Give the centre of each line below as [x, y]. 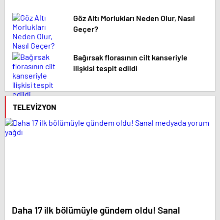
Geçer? [86, 29]
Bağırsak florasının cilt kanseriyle [130, 57]
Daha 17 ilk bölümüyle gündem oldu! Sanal [96, 210]
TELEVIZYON [35, 107]
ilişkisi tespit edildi [105, 68]
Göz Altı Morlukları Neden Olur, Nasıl [134, 18]
